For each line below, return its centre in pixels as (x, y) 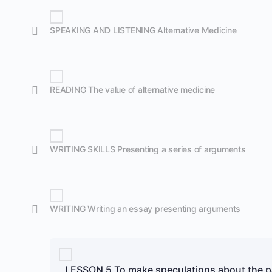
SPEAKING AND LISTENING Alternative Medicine (143, 30)
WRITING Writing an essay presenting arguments (145, 209)
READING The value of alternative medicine (133, 90)
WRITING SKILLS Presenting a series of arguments (148, 149)
